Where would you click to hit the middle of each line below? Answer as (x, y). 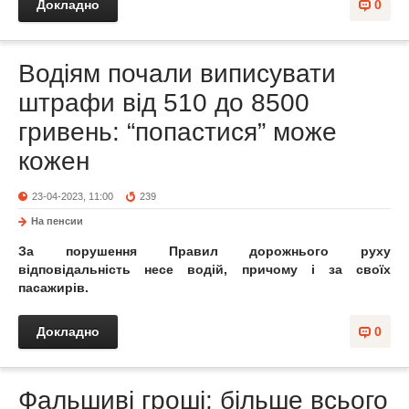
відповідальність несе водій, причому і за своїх (204, 269)
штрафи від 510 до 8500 (164, 103)
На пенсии (57, 221)
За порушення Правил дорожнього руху (204, 251)
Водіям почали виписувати (177, 73)
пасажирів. (53, 288)
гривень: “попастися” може (178, 132)
